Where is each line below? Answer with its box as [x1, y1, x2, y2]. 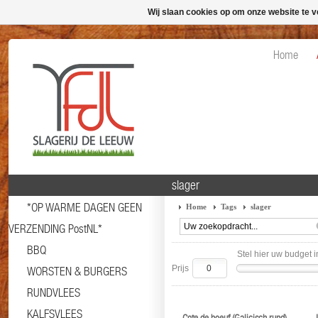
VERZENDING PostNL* [9, 221, 102, 236]
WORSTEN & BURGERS [27, 264, 127, 278]
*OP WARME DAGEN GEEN [27, 200, 142, 214]
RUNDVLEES [27, 285, 80, 300]
